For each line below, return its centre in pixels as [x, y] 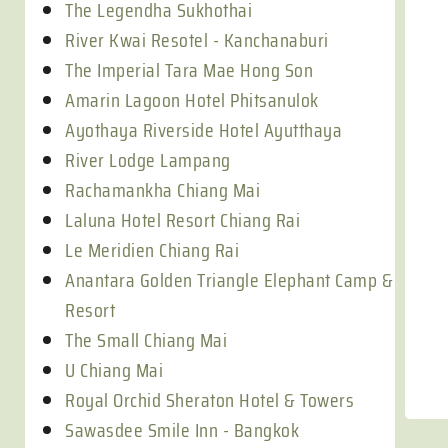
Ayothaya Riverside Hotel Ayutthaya [203, 130]
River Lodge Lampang [148, 160]
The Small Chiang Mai [146, 340]
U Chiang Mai [114, 370]
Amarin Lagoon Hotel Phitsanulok [192, 100]
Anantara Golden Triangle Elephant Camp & [229, 280]
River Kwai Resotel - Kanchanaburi [197, 40]
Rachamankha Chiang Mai [162, 190]
